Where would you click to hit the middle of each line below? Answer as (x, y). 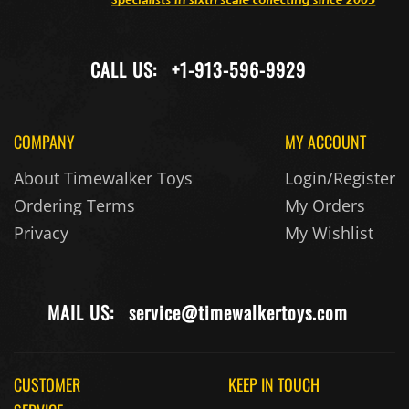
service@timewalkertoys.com (238, 314)
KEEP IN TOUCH (274, 386)
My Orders (325, 207)
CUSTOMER (47, 386)
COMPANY (44, 143)
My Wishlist (329, 234)
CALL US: (126, 71)
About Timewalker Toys (103, 179)
